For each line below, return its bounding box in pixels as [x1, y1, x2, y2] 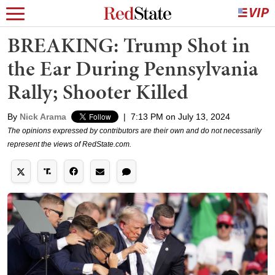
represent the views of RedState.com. [7, 140, 131, 149]
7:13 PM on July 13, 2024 [131, 112, 230, 122]
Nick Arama [20, 112, 66, 122]
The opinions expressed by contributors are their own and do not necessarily [7, 126, 261, 135]
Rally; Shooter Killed [7, 77, 188, 106]
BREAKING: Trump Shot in [7, 31, 250, 60]
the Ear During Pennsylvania [7, 54, 258, 83]
